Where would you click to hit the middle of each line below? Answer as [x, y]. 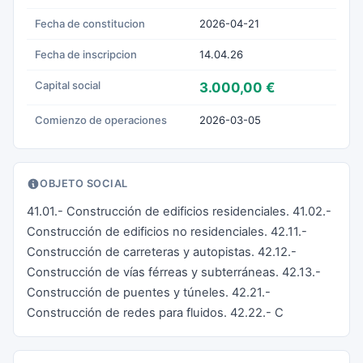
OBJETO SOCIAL [84, 184]
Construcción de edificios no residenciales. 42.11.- [167, 232]
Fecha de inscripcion [86, 54]
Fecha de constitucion [90, 23]
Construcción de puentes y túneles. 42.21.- [149, 293]
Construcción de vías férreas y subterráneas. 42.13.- [174, 272]
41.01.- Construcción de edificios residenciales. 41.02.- [179, 211]
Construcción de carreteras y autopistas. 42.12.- [162, 252]
